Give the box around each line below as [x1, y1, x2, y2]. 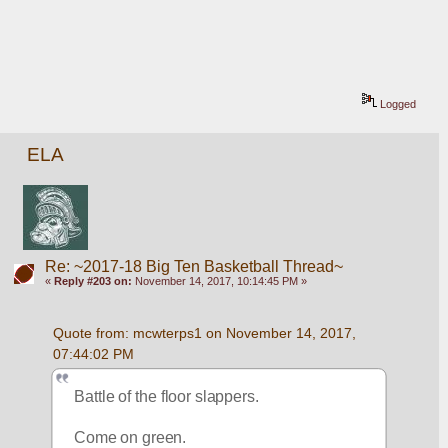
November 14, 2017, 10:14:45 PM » [131, 275, 307, 288]
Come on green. [74, 428, 191, 446]
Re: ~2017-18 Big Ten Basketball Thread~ [44, 258, 343, 276]
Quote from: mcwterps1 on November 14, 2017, [52, 325, 356, 342]
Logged [377, 97, 417, 110]
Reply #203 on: [53, 275, 132, 288]
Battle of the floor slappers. [74, 388, 263, 406]
